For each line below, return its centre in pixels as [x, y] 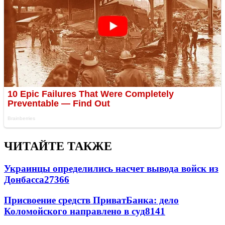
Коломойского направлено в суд [75, 211]
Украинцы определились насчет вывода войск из [111, 169]
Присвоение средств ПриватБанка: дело [91, 200]
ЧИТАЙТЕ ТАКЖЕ [58, 146]
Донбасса [24, 180]
